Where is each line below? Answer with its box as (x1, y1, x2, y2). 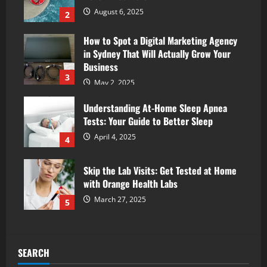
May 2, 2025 (92, 77, 135, 88)
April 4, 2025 (92, 131, 136, 142)
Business (83, 60, 118, 74)
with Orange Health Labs (83, 176, 178, 191)
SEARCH (18, 246, 49, 260)
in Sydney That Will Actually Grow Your (83, 46, 231, 61)
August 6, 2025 (92, 6, 144, 17)
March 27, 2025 (92, 194, 146, 204)
